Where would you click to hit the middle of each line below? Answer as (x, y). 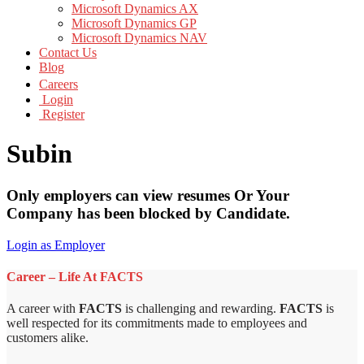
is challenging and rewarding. (201, 309)
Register (62, 114)
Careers (58, 84)
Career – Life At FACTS (75, 276)
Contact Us (68, 52)
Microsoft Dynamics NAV (139, 38)
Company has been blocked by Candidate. (148, 213)
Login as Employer (56, 245)
